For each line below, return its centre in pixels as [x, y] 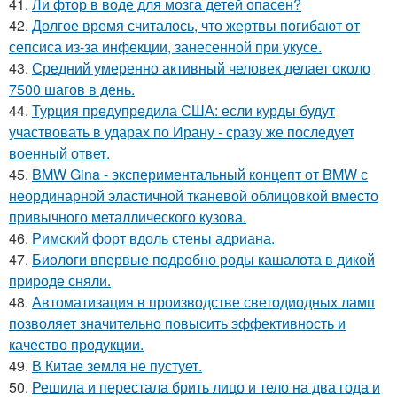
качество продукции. [76, 344]
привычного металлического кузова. [128, 216]
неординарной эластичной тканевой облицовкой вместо [194, 195]
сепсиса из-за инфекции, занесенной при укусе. [165, 46]
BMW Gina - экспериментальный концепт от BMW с [200, 174]
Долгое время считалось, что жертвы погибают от [196, 25]
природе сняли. [60, 280]
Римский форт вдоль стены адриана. [153, 237]
